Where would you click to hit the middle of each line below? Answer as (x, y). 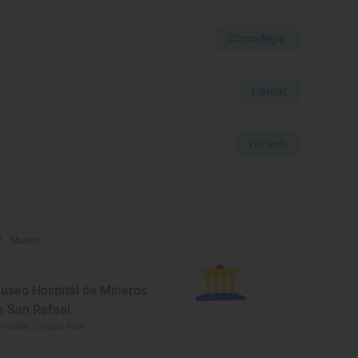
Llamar (269, 91)
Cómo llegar (257, 38)
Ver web (267, 143)
